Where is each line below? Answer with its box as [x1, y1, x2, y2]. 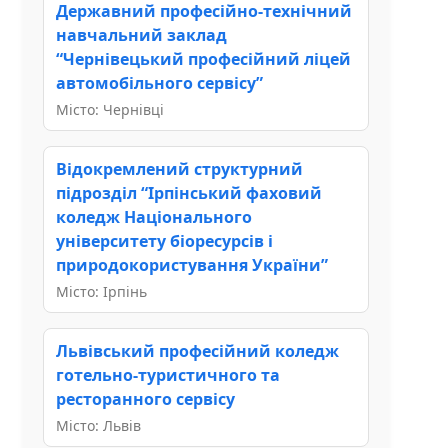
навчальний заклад [56, 23, 227, 46]
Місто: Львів [56, 415, 141, 435]
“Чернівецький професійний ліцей [56, 47, 351, 70]
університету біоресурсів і [56, 229, 273, 252]
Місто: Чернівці [56, 99, 164, 119]
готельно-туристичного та [56, 363, 280, 386]
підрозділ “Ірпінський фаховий [56, 181, 322, 204]
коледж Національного [56, 205, 252, 228]
